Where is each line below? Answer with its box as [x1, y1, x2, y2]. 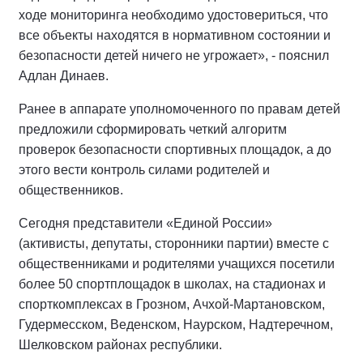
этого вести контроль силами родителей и [19, 163, 270, 177]
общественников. [19, 183, 123, 197]
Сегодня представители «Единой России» [19, 216, 272, 230]
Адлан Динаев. [19, 69, 109, 83]
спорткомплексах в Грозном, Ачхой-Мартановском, [19, 297, 325, 311]
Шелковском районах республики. [19, 338, 222, 352]
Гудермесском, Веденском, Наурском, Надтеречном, [19, 318, 333, 331]
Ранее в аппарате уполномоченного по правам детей [19, 102, 340, 116]
